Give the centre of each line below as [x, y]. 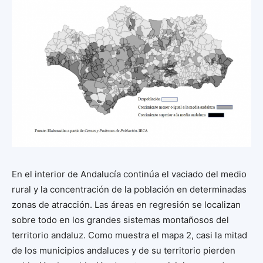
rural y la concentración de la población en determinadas [129, 189]
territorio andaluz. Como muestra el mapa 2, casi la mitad [129, 235]
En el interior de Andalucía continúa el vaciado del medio [129, 174]
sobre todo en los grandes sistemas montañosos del [120, 220]
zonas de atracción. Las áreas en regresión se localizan [126, 204]
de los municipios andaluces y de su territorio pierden [124, 250]
